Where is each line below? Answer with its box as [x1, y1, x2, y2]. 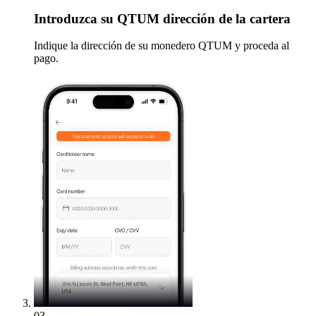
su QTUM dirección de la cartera [97, 11, 291, 26]
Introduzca [34, 11, 97, 26]
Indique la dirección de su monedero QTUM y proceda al [34, 39, 289, 52]
